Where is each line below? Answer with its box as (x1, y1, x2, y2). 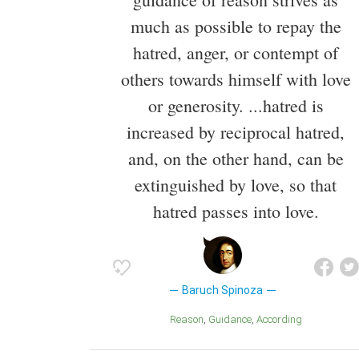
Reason (175, 313, 204, 326)
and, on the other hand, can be (127, 147, 344, 171)
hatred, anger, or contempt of (133, 41, 338, 65)
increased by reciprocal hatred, (127, 120, 345, 144)
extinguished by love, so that (135, 173, 337, 197)
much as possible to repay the (130, 14, 341, 38)
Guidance (215, 313, 252, 326)
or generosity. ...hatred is (147, 94, 324, 118)
